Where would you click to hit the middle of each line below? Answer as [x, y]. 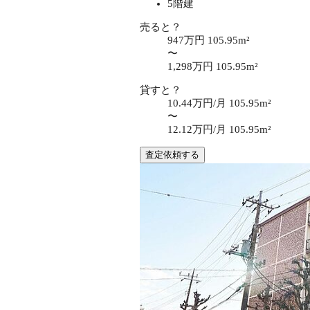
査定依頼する [172, 154]
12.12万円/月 [198, 129]
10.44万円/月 [198, 103]
